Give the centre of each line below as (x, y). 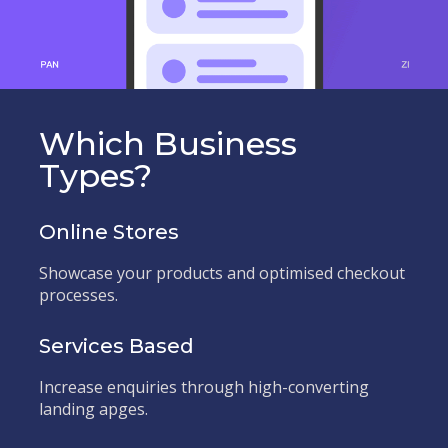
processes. (78, 295)
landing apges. (93, 409)
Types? (95, 175)
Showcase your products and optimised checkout (222, 273)
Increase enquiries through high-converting (204, 387)
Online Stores (109, 232)
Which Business (168, 143)
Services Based (116, 346)
